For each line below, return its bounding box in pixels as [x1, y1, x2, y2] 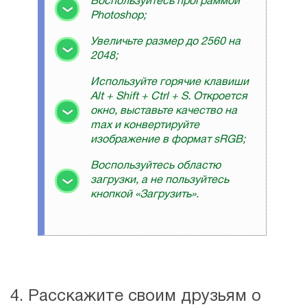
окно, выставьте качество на [90, 106, 237, 116]
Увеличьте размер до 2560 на [90, 37, 241, 47]
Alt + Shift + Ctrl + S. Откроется [90, 92, 247, 102]
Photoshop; [90, 11, 146, 21]
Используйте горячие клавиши [90, 77, 249, 88]
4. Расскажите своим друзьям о [10, 289, 261, 305]
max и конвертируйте [90, 121, 199, 131]
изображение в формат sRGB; [90, 135, 245, 145]
